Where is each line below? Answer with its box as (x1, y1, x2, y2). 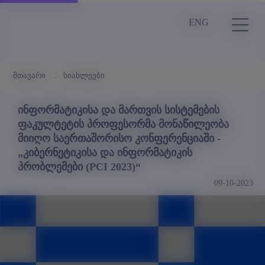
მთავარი (13, 71, 46, 80)
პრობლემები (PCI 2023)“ (18, 160, 141, 173)
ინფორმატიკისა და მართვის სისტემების (18, 104, 219, 116)
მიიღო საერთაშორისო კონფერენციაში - (18, 132, 221, 144)
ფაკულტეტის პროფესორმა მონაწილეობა (18, 118, 229, 130)
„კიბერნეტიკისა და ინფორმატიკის (18, 146, 192, 159)
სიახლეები (63, 71, 105, 80)
